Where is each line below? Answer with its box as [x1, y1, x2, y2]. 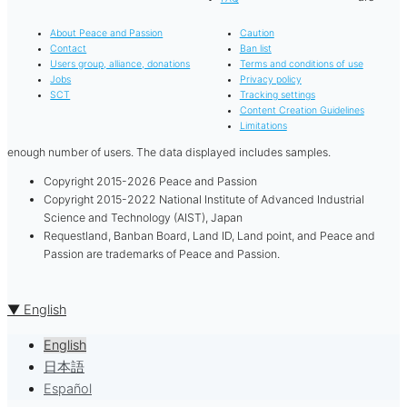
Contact [50, 43, 87, 55]
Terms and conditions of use [239, 58, 363, 71]
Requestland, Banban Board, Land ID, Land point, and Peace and [44, 228, 375, 243]
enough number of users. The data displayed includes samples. [7, 144, 331, 159]
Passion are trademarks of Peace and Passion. [44, 246, 280, 261]
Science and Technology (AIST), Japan [44, 210, 243, 224]
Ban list [239, 43, 272, 55]
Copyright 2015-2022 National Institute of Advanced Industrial [44, 192, 364, 206]
